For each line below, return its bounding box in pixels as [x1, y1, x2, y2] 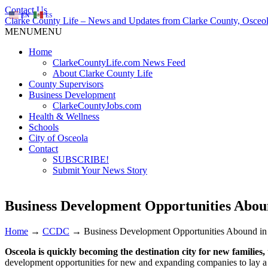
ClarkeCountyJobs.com [53, 100, 141, 111]
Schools [29, 122, 59, 132]
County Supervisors [29, 79, 103, 89]
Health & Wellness [29, 111, 99, 121]
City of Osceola [29, 133, 88, 143]
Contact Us [5, 5, 47, 15]
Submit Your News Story [53, 165, 147, 175]
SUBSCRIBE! [53, 154, 109, 165]
